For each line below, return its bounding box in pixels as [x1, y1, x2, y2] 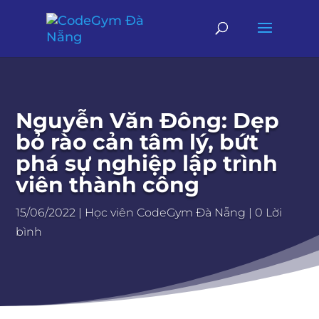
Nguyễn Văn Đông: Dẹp [16, 108, 280, 134]
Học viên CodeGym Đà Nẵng [85, 206, 246, 219]
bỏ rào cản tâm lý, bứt [16, 129, 259, 155]
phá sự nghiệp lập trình [16, 150, 278, 177]
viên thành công [16, 172, 200, 198]
